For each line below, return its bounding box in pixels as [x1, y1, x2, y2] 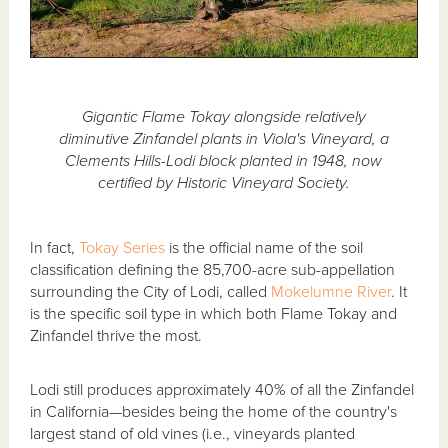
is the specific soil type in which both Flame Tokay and [30, 303, 398, 324]
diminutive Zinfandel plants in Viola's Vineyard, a [58, 128, 389, 149]
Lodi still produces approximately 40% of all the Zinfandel [30, 379, 415, 400]
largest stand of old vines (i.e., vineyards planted [30, 423, 356, 444]
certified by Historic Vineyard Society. [97, 172, 350, 193]
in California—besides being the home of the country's [30, 401, 398, 422]
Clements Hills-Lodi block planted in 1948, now [65, 150, 382, 171]
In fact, [30, 237, 80, 258]
